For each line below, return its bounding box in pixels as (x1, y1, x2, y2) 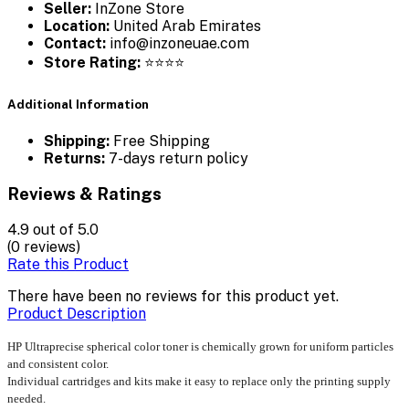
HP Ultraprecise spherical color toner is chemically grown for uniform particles (7, 339, 393, 353)
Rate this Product (7, 255, 129, 273)
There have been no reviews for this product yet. (7, 287, 339, 305)
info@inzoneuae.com (106, 35, 249, 53)
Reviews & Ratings (7, 184, 162, 204)
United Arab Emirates (110, 17, 261, 36)
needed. (7, 391, 46, 405)
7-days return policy (105, 149, 248, 167)
